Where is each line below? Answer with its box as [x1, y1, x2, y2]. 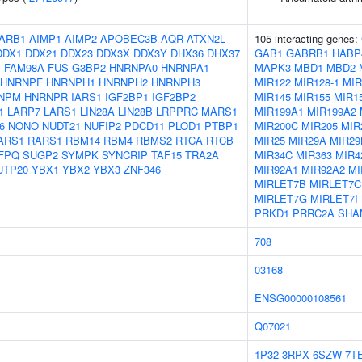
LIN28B [118, 103, 153, 119]
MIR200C [255, 118, 298, 133]
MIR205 [301, 118, 338, 133]
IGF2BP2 [152, 89, 196, 104]
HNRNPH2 [99, 74, 148, 90]
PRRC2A [293, 205, 335, 221]
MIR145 [255, 89, 291, 104]
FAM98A [4, 60, 44, 75]
